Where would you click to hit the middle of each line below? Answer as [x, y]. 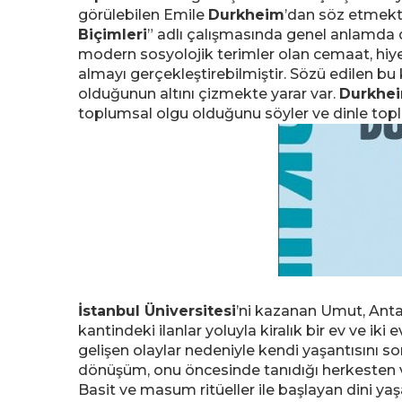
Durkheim [246, 15]
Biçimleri [113, 35]
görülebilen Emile [143, 15]
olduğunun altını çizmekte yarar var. [209, 94]
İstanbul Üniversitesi [157, 311]
